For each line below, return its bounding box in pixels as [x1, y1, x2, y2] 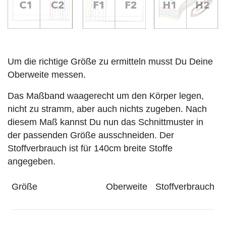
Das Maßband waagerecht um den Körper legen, [8, 90, 204, 101]
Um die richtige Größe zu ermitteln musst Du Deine [8, 56, 213, 67]
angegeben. [8, 156, 55, 166]
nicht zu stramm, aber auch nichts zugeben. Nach [8, 103, 207, 114]
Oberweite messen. [8, 69, 86, 80]
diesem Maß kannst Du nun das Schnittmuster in [8, 117, 203, 127]
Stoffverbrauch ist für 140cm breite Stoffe [8, 143, 173, 153]
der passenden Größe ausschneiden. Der [8, 130, 174, 140]
